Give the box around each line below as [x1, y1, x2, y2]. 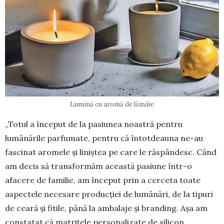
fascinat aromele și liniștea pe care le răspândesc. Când [5, 147, 216, 157]
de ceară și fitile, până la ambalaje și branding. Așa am [5, 203, 207, 213]
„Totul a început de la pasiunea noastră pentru [5, 119, 182, 129]
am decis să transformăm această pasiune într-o [5, 161, 192, 171]
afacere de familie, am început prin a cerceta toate [5, 175, 200, 185]
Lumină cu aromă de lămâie [70, 100, 154, 109]
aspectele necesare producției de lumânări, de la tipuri [5, 189, 213, 199]
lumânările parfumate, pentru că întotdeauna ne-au [5, 133, 203, 143]
